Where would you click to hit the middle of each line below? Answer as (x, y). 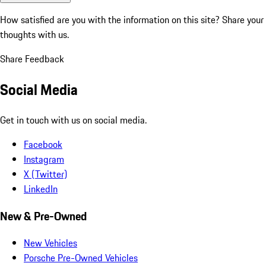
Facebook (43, 144)
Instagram (44, 159)
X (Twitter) (45, 174)
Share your (243, 20)
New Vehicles (50, 243)
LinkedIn (41, 189)
